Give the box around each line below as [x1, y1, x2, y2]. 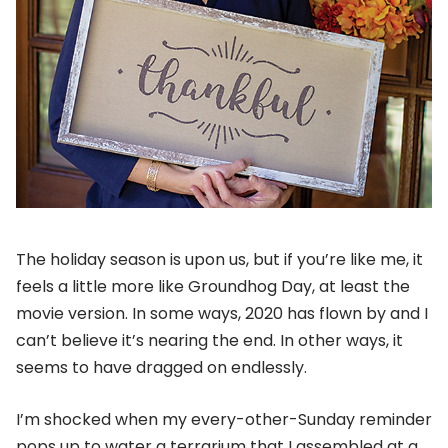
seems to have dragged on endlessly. [16, 356, 307, 379]
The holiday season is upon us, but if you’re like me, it [16, 248, 423, 271]
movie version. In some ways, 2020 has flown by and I [16, 302, 428, 325]
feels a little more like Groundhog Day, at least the [16, 275, 410, 298]
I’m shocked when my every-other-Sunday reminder [16, 407, 432, 431]
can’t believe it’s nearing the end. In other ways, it [16, 329, 403, 352]
